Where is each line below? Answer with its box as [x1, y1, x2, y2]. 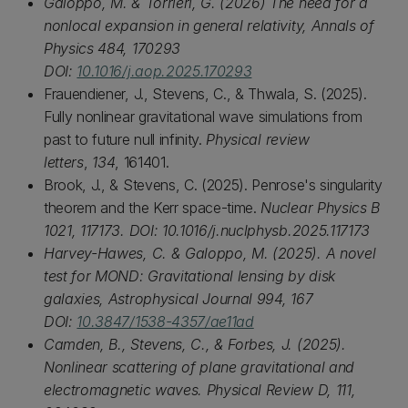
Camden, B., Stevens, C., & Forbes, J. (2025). [44, 335, 346, 353]
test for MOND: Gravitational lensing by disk [44, 267, 335, 285]
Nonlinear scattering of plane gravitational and [44, 358, 354, 376]
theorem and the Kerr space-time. [44, 199, 261, 217]
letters [44, 153, 84, 171]
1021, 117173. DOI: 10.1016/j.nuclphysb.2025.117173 [44, 221, 370, 240]
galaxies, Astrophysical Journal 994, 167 [44, 290, 313, 308]
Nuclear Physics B [260, 199, 381, 217]
